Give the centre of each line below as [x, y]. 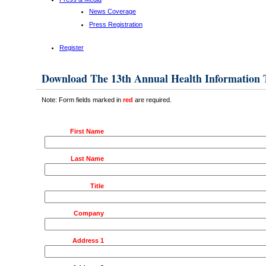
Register [72, 47]
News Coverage [113, 11]
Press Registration [116, 24]
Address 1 [88, 240]
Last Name [87, 158]
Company [89, 213]
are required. [152, 100]
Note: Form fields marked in [82, 100]
